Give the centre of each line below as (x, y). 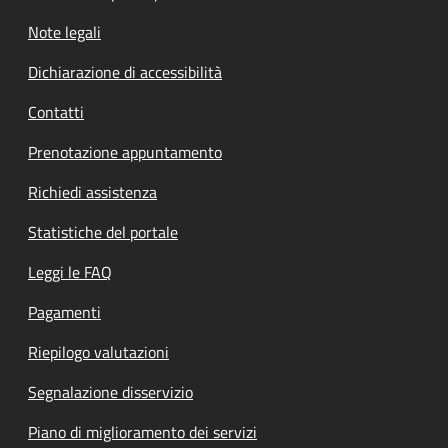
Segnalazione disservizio (110, 391)
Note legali (64, 31)
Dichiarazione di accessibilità (125, 71)
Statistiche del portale (103, 231)
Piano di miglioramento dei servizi (142, 431)
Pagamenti (64, 311)
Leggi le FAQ (70, 271)
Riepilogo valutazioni (98, 351)
